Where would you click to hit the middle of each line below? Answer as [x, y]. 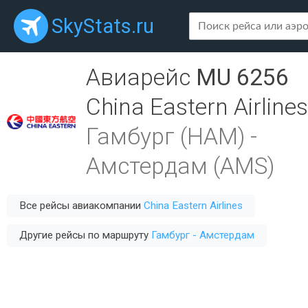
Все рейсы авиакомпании [81, 206]
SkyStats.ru [103, 26]
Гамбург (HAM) [165, 136]
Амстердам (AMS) [180, 166]
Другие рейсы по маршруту [85, 235]
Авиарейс [141, 77]
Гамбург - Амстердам [203, 235]
